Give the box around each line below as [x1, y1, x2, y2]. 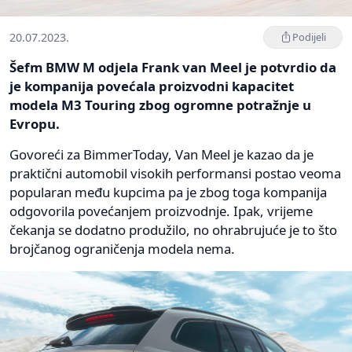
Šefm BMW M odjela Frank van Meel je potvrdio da [9, 57, 336, 76]
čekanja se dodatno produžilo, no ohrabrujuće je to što [9, 220, 337, 239]
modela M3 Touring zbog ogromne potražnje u [9, 95, 311, 114]
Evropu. [9, 114, 60, 133]
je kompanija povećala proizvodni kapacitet [9, 76, 294, 95]
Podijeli [292, 29, 326, 44]
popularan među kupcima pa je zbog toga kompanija [9, 182, 327, 201]
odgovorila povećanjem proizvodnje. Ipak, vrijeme [9, 201, 313, 220]
